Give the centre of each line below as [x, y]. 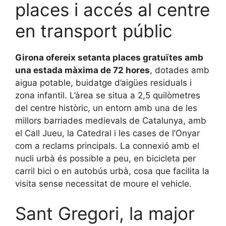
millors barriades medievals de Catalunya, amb [111, 120]
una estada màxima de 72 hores [82, 70]
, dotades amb [180, 70]
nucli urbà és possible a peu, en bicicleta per [105, 158]
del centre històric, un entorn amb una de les [106, 108]
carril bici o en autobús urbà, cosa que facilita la [112, 171]
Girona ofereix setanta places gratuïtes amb [109, 57]
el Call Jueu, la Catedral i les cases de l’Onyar [107, 133]
